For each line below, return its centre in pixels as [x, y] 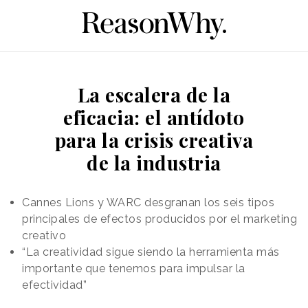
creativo [44, 235]
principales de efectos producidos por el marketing [159, 219]
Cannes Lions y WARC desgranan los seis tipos [148, 202]
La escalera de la [154, 94]
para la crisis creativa [154, 140]
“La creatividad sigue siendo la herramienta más [151, 252]
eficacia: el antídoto [154, 117]
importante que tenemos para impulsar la [134, 268]
